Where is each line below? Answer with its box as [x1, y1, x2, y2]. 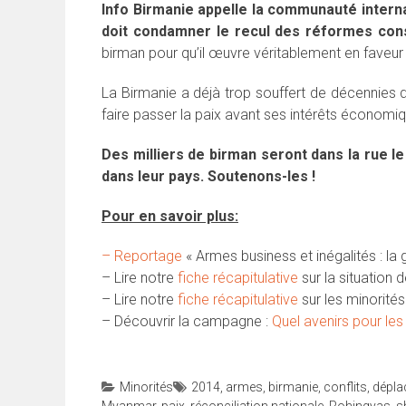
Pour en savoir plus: [101, 208, 238, 226]
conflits [324, 380, 367, 395]
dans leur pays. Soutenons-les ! [101, 168, 315, 186]
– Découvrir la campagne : [101, 313, 272, 331]
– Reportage [101, 247, 182, 266]
